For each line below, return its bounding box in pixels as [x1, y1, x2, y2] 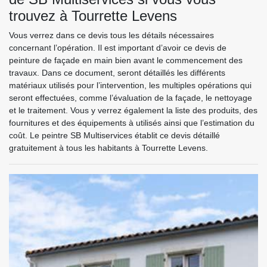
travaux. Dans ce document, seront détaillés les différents [9, 68, 225, 77]
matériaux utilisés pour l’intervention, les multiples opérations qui [9, 80, 252, 90]
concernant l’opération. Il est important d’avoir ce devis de [9, 43, 226, 52]
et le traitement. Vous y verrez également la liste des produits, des [9, 105, 257, 115]
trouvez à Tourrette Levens [9, 8, 177, 24]
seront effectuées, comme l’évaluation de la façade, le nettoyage [9, 93, 252, 103]
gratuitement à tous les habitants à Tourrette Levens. [9, 143, 208, 153]
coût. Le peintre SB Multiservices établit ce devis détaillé [9, 131, 220, 140]
